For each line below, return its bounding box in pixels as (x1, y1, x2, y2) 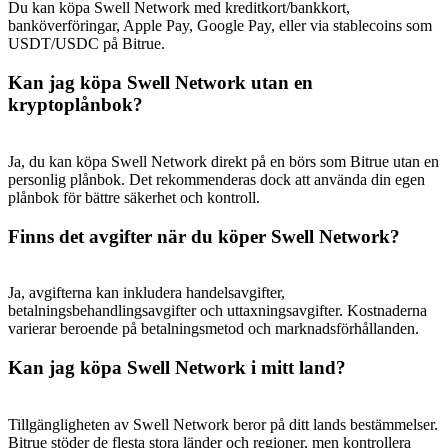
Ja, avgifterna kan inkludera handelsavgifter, (8, 284, 285, 302)
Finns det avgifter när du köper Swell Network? (8, 225, 400, 247)
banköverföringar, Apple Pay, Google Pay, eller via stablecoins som (8, 17, 432, 35)
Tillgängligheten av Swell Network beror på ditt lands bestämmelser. (8, 415, 438, 433)
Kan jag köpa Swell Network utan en (8, 72, 313, 94)
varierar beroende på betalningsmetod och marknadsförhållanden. (8, 320, 419, 338)
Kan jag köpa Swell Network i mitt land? (8, 357, 346, 378)
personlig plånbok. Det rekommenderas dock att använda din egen (8, 170, 425, 188)
